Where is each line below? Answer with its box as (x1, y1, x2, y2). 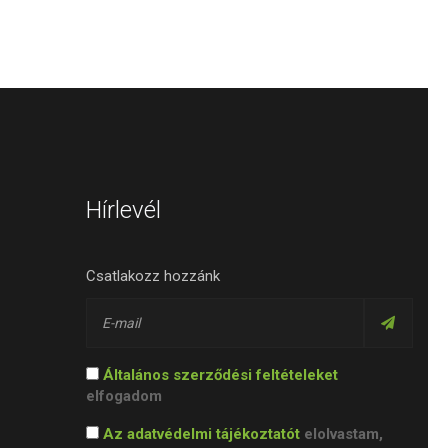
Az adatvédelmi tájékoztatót (103, 425, 301, 444)
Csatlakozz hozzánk (86, 267, 221, 286)
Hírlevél (86, 196, 162, 225)
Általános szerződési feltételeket (103, 366, 339, 385)
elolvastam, (300, 425, 384, 444)
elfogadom (86, 387, 163, 406)
